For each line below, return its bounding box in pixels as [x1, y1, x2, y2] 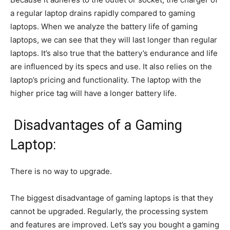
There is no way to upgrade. [10, 166, 112, 177]
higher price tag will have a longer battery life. [10, 88, 177, 99]
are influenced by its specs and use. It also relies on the [10, 62, 212, 72]
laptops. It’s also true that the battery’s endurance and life [10, 48, 218, 59]
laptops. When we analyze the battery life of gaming [10, 22, 198, 32]
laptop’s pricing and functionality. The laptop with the [10, 75, 201, 85]
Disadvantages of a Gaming [14, 117, 182, 134]
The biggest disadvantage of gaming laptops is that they [10, 193, 213, 203]
